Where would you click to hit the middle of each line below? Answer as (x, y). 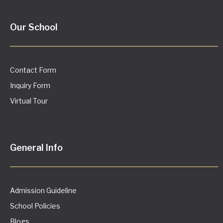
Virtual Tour (29, 101)
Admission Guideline (43, 190)
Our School (34, 27)
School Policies (35, 206)
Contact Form (33, 70)
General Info (36, 147)
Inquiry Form (30, 85)
